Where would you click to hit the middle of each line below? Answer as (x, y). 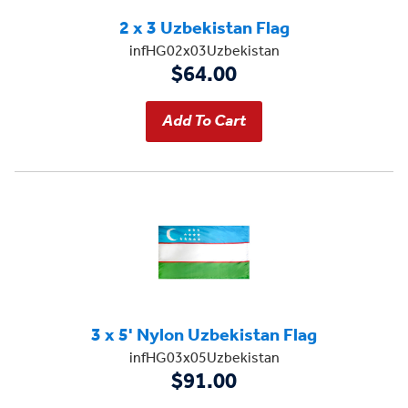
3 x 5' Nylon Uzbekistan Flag (204, 336)
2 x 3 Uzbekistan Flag (204, 29)
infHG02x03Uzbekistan (204, 51)
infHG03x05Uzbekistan (204, 358)
